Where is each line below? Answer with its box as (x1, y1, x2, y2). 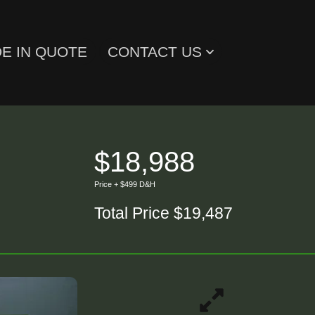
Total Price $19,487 (94, 204, 233, 222)
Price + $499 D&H (94, 180, 155, 188)
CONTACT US (107, 43, 206, 60)
